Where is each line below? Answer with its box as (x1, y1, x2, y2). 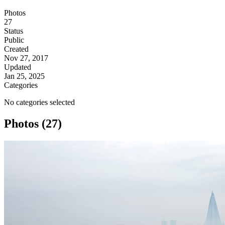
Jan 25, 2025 (4, 72, 45, 81)
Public (4, 36, 24, 45)
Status (4, 27, 23, 36)
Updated (4, 63, 31, 72)
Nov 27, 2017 (4, 54, 48, 63)
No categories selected (4, 98, 75, 107)
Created (4, 45, 29, 54)
